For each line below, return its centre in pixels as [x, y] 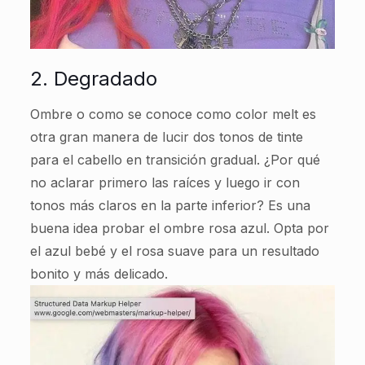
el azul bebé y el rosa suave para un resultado [174, 251]
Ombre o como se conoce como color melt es [173, 114]
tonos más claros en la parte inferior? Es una [170, 205]
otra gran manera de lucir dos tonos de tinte [166, 136]
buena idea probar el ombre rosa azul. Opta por [179, 228]
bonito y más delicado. [99, 273]
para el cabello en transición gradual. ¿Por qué [175, 159]
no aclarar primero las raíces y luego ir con [165, 182]
